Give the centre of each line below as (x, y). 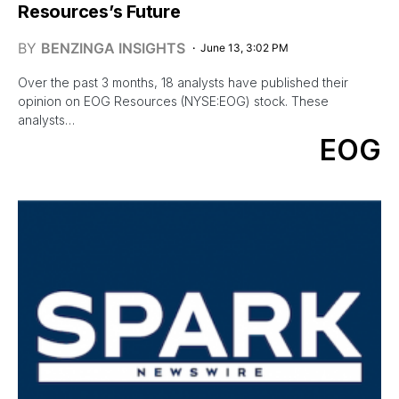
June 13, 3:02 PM (244, 47)
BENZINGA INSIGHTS (113, 48)
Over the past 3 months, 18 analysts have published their (183, 82)
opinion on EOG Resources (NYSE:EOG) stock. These (173, 101)
